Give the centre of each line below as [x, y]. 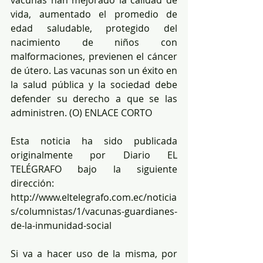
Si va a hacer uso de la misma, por [94, 254]
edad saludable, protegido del [94, 28]
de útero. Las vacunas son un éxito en [94, 70]
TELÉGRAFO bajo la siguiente [94, 169]
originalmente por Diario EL [94, 155]
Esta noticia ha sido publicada [94, 141]
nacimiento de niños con [94, 42]
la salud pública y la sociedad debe [94, 85]
